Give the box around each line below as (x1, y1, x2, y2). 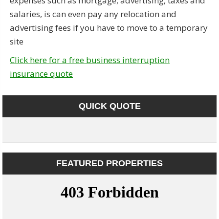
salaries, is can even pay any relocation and (10, 8, 176, 20)
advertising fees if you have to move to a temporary (10, 22, 208, 34)
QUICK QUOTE (78, 101, 141, 111)
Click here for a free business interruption (10, 54, 170, 66)
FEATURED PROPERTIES (56, 158, 163, 169)
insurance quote (10, 68, 73, 80)
